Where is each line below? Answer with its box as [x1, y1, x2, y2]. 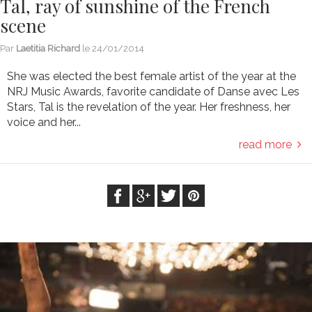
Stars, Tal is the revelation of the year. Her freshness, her [7, 100, 290, 114]
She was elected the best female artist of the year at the [7, 70, 296, 84]
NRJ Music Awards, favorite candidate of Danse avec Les [7, 85, 299, 99]
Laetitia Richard [16, 43, 80, 54]
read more [239, 138, 297, 152]
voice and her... [7, 116, 81, 130]
